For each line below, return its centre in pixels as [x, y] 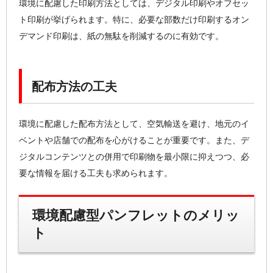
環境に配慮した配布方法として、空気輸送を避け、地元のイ [134, 123]
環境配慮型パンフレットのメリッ [136, 216]
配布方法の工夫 [75, 86]
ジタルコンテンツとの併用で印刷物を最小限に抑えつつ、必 [134, 156]
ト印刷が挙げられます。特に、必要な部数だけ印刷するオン [134, 19]
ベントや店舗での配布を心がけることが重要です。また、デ [134, 140]
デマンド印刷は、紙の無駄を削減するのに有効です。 [121, 36]
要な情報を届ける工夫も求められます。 [96, 173]
